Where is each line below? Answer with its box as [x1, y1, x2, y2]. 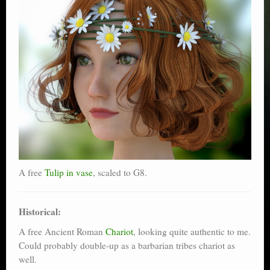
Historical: [19, 204, 61, 218]
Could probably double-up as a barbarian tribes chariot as [19, 239, 235, 251]
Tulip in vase [45, 166, 93, 178]
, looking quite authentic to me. [133, 225, 251, 237]
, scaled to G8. [93, 166, 147, 178]
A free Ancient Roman [19, 225, 105, 237]
